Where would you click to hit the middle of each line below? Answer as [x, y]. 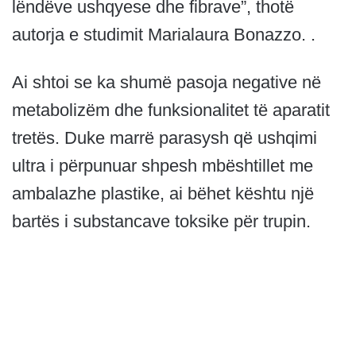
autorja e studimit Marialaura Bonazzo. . [164, 35]
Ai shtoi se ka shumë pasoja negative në [166, 83]
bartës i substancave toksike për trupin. [161, 222]
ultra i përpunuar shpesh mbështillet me [163, 166]
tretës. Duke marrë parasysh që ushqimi [164, 138]
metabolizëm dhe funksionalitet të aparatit [171, 110]
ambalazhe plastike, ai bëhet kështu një [163, 194]
